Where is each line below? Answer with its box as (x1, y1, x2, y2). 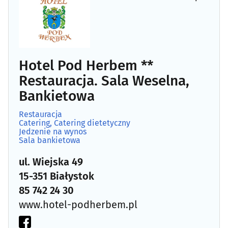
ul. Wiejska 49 (19, 155, 83, 168)
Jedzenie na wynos (19, 126, 87, 136)
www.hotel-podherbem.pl (19, 198, 137, 211)
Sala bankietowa (19, 135, 80, 145)
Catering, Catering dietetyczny (19, 118, 130, 128)
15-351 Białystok (19, 169, 94, 182)
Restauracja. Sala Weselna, (19, 72, 189, 89)
